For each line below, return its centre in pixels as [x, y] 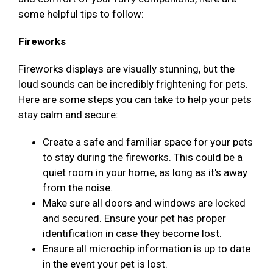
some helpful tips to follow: [81, 14]
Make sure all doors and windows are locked [144, 203]
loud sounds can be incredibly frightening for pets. [133, 84]
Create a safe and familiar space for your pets [148, 142]
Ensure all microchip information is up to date [147, 249]
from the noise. [78, 188]
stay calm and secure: [68, 115]
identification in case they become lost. [133, 234]
